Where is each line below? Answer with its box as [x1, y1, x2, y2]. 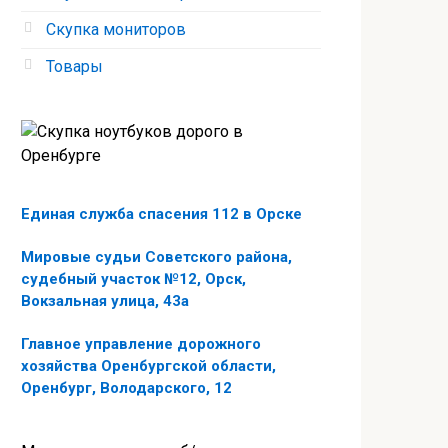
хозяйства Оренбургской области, [21, 357, 276, 375]
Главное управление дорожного [21, 335, 261, 353]
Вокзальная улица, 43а [21, 292, 189, 310]
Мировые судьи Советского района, [21, 248, 292, 266]
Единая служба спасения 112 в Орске [21, 205, 302, 223]
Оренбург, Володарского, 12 [21, 379, 232, 397]
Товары [46, 57, 103, 76]
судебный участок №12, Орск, [21, 270, 246, 288]
